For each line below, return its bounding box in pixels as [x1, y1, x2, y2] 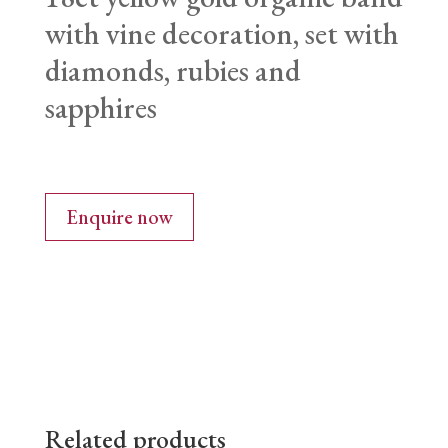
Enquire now [65, 204, 173, 231]
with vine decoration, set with [44, 13, 399, 53]
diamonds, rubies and [44, 50, 301, 90]
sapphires [44, 87, 157, 127]
